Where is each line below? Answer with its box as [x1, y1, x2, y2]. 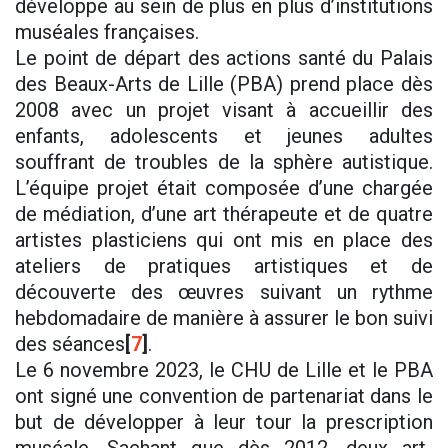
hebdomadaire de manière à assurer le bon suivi [15, 306, 433, 331]
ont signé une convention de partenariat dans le [15, 384, 433, 409]
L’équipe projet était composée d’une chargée [15, 176, 433, 201]
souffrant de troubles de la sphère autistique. [15, 150, 433, 175]
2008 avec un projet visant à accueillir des [15, 98, 433, 123]
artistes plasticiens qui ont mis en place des [15, 228, 433, 253]
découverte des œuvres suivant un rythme [15, 280, 433, 305]
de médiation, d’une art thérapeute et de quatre [15, 202, 433, 227]
